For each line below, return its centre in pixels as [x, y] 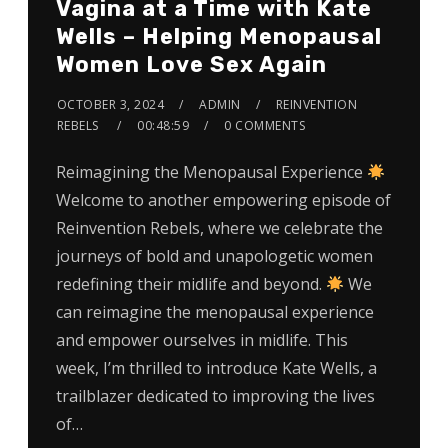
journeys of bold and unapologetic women [214, 256]
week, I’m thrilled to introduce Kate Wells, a [216, 368]
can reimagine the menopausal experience [214, 312]
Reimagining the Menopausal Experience [211, 172]
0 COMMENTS [265, 126]
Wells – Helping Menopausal [218, 37]
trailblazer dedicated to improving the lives [215, 396]
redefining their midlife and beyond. [190, 284]
